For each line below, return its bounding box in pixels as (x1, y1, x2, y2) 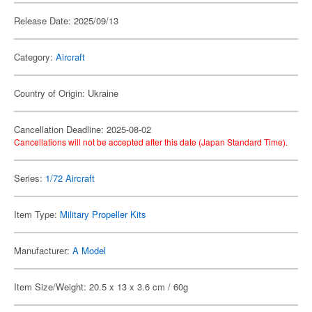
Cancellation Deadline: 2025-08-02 (14, 123, 151, 136)
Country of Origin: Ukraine (14, 86, 118, 100)
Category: (14, 50, 56, 63)
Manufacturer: (14, 244, 72, 257)
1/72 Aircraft (45, 171, 95, 185)
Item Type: (14, 208, 60, 221)
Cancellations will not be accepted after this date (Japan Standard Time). (14, 136, 288, 148)
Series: (14, 171, 45, 185)
